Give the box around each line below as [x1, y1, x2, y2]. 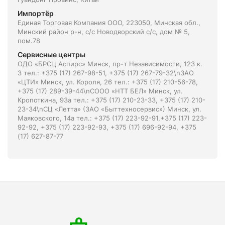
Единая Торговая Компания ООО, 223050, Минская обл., [18, 19, 200, 27]
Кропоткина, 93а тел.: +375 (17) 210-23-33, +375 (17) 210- [18, 96, 205, 104]
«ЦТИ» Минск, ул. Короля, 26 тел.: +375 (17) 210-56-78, [18, 78, 198, 86]
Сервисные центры [18, 50, 85, 59]
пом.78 [18, 37, 40, 45]
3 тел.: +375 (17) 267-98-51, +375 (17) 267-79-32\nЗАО [18, 69, 194, 77]
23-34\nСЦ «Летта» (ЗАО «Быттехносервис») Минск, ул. [18, 105, 201, 113]
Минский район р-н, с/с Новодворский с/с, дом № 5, [18, 28, 190, 36]
